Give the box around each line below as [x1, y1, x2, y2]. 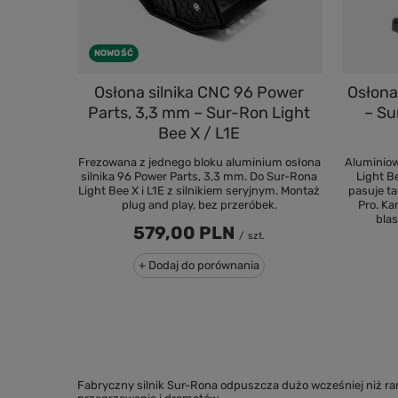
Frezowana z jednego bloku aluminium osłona [77, 155, 321, 169]
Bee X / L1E [158, 123, 241, 143]
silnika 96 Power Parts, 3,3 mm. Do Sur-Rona [81, 169, 318, 183]
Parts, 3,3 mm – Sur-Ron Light [88, 102, 311, 123]
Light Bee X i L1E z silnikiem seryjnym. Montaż [78, 183, 321, 197]
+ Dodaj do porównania [139, 258, 260, 272]
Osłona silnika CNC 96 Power [94, 82, 305, 102]
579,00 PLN [133, 221, 235, 243]
